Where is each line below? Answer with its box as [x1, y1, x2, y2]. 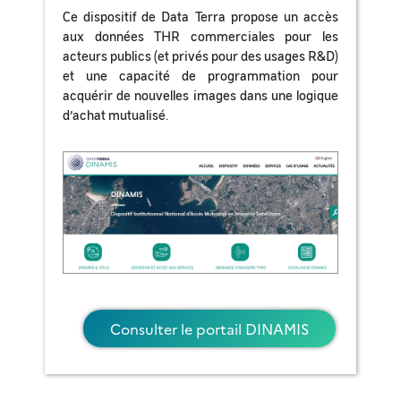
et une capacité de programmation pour [63, 66, 338, 84]
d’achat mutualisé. [63, 106, 168, 124]
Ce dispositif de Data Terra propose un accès [63, 7, 338, 25]
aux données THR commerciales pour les [63, 27, 338, 45]
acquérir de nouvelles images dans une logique [63, 86, 338, 104]
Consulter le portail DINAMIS [110, 319, 309, 338]
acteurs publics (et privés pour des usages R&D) [63, 47, 338, 64]
